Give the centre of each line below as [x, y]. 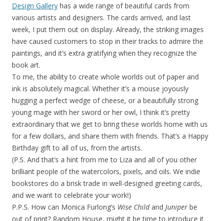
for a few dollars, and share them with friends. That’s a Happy [110, 136]
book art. [26, 65]
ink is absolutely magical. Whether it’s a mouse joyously [100, 88]
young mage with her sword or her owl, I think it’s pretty [101, 112]
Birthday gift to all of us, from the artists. [77, 147]
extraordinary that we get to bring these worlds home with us [110, 124]
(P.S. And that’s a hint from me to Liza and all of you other [104, 159]
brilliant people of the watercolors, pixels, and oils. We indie [106, 171]
